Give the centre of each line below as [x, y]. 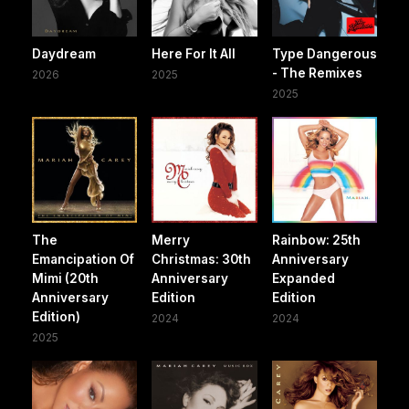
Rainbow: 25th [316, 240]
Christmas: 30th [202, 259]
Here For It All [194, 54]
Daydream [64, 54]
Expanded [303, 278]
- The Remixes [317, 73]
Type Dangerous [324, 54]
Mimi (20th [65, 278]
